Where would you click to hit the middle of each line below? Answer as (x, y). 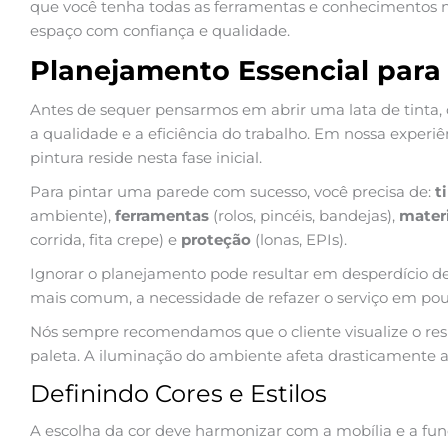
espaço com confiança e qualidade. (160, 30)
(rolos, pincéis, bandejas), (304, 215)
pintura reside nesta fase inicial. (146, 157)
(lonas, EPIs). (299, 239)
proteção (216, 239)
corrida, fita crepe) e (105, 239)
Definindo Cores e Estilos (178, 393)
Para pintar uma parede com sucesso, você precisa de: (232, 191)
